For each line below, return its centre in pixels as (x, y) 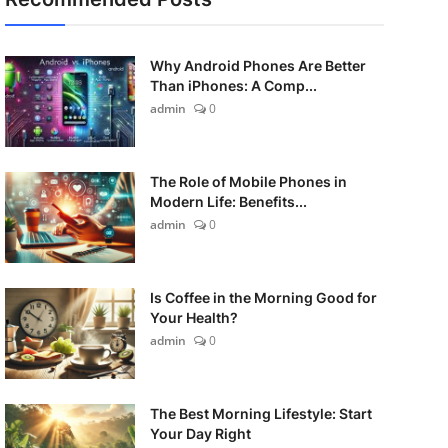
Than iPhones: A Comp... (233, 85)
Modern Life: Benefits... (228, 201)
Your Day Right (200, 433)
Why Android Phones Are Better (257, 65)
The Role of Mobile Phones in (248, 181)
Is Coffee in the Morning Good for (263, 297)
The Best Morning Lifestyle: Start (260, 413)
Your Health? (193, 317)
